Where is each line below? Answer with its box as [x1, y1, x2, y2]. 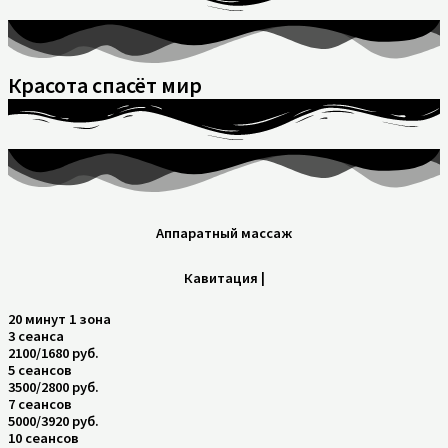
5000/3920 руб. [8, 411, 99, 430]
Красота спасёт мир [8, 70, 202, 99]
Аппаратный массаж [156, 223, 292, 242]
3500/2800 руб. [8, 377, 99, 396]
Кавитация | [183, 269, 265, 288]
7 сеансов [8, 394, 72, 413]
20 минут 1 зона [8, 309, 111, 328]
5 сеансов [8, 360, 72, 379]
